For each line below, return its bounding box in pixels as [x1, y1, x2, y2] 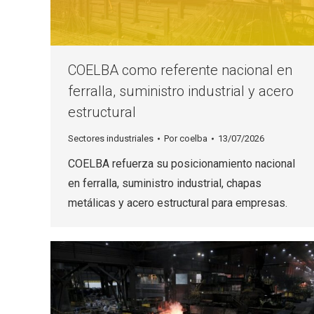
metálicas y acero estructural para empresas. [68, 196, 287, 210]
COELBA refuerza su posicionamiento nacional [68, 157, 295, 171]
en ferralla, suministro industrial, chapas [68, 177, 261, 191]
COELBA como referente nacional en [68, 62, 292, 79]
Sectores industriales [68, 133, 153, 144]
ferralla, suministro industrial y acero [68, 83, 294, 100]
